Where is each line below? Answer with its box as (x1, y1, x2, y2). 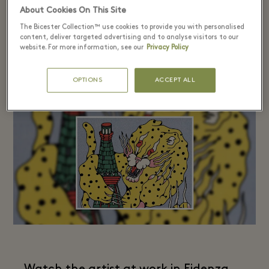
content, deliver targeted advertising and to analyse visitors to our (20, 34, 239, 41)
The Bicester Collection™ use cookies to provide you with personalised (20, 23, 245, 31)
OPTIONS (72, 77, 103, 84)
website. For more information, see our (20, 44, 144, 52)
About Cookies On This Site (20, 6, 127, 16)
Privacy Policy (147, 44, 189, 52)
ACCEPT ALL (154, 77, 196, 84)
